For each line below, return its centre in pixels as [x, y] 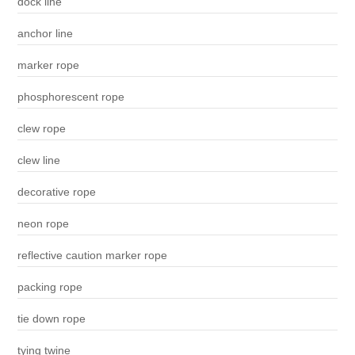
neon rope [43, 224]
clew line [38, 160]
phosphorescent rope [71, 97]
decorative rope [56, 192]
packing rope [50, 287]
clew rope [41, 129]
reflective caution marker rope [92, 256]
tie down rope [51, 319]
